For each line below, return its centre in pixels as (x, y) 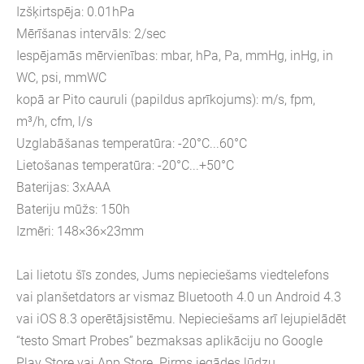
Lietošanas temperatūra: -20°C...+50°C (125, 165)
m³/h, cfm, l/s (54, 121)
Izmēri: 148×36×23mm (80, 231)
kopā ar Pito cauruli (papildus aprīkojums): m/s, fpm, (166, 99)
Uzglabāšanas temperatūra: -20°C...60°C (132, 143)
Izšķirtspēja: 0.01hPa (76, 11)
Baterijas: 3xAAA (63, 187)
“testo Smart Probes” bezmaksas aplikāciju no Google (169, 340)
